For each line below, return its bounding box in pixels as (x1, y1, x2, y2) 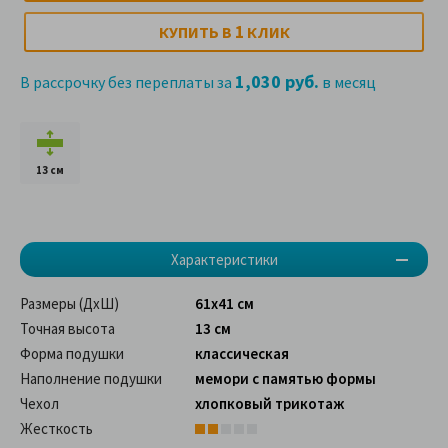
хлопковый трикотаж (195, 394, 344, 414)
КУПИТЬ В (158, 22, 235, 43)
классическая (195, 344, 289, 364)
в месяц (319, 72, 376, 93)
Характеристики (170, 250, 278, 270)
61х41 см (195, 294, 254, 314)
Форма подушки (20, 344, 124, 364)
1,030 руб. (235, 70, 319, 94)
